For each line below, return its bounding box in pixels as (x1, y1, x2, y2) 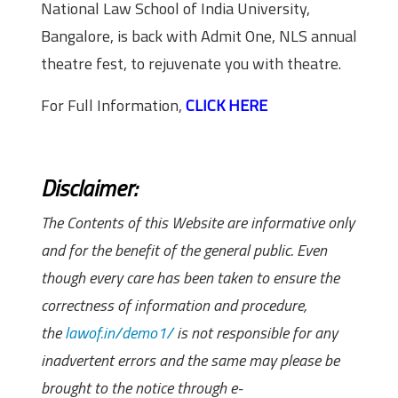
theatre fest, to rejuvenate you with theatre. (41, 52, 341, 76)
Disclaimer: (41, 171, 137, 206)
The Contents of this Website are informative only (41, 211, 354, 235)
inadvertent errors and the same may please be (41, 348, 339, 373)
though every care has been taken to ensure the (41, 266, 339, 291)
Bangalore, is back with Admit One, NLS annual (41, 24, 357, 49)
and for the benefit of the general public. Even (41, 238, 327, 263)
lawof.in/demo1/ (65, 321, 173, 346)
